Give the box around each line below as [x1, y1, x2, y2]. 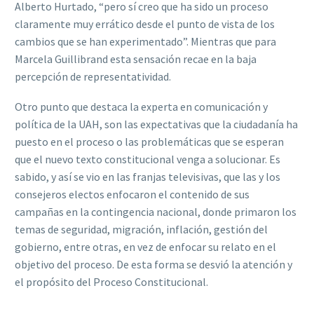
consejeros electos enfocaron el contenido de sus [15, 186, 250, 201]
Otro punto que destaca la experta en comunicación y [15, 99, 268, 114]
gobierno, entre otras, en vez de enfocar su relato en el [15, 239, 276, 254]
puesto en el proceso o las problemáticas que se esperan [15, 134, 284, 149]
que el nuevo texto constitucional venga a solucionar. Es [15, 151, 280, 166]
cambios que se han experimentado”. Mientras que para [15, 34, 276, 49]
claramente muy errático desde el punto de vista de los [15, 17, 275, 32]
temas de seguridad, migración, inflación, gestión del [15, 221, 268, 236]
